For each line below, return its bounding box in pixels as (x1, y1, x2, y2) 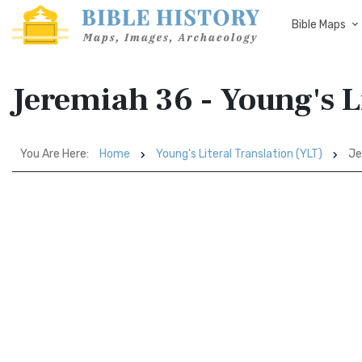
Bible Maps (292, 18, 346, 32)
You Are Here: (20, 147, 89, 161)
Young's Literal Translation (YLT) (156, 147, 322, 161)
